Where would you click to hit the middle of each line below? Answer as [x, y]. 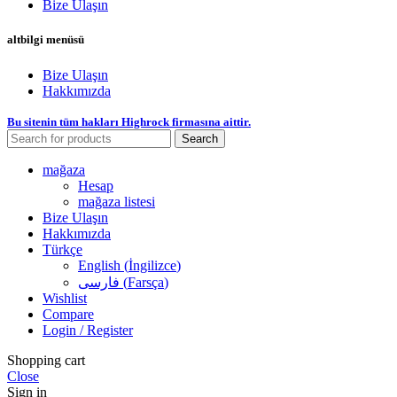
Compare [68, 314]
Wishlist [65, 298]
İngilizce [152, 265]
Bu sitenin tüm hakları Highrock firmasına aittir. [129, 121]
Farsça [146, 282]
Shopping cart [46, 360]
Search [200, 138]
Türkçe [62, 249]
